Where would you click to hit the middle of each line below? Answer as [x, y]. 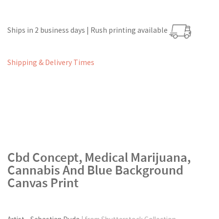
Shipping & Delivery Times [51, 62]
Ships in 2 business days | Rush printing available [88, 30]
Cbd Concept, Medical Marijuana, [99, 157]
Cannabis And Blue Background [95, 170]
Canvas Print [43, 182]
